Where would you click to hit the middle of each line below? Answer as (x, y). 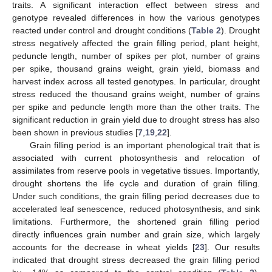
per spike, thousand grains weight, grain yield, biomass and (136, 68)
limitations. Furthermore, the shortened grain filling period (136, 221)
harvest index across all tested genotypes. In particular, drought (136, 81)
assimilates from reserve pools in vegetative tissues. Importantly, (136, 170)
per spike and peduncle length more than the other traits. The (136, 107)
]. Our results (233, 247)
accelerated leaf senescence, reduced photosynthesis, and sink (136, 209)
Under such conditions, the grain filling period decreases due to (136, 196)
